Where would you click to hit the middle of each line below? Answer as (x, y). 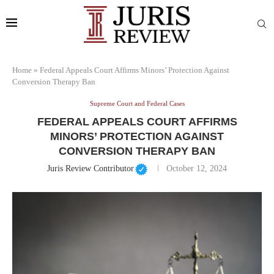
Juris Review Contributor (90, 168)
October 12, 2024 (197, 168)
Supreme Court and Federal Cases (137, 103)
